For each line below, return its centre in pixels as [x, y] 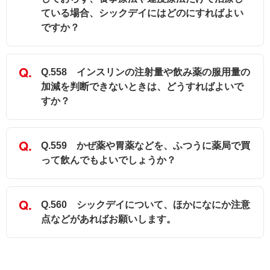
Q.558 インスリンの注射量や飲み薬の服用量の [146, 72]
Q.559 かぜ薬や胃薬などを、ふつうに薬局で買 [146, 146]
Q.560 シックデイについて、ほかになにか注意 [146, 205]
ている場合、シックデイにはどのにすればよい [142, 13]
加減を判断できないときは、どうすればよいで [142, 87]
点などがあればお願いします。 [108, 219]
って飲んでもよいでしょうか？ [108, 160]
